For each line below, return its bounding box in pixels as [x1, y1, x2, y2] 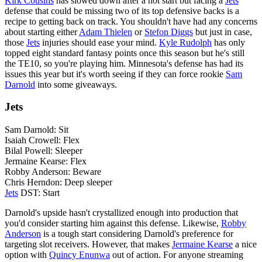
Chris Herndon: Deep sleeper [5, 177, 112, 188]
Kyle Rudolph [159, 37, 212, 47]
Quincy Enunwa [49, 250, 110, 260]
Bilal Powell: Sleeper [5, 146, 82, 156]
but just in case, [193, 26, 252, 37]
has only [212, 37, 245, 47]
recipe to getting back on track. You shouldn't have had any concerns [5, 16, 257, 26]
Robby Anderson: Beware [5, 167, 101, 177]
